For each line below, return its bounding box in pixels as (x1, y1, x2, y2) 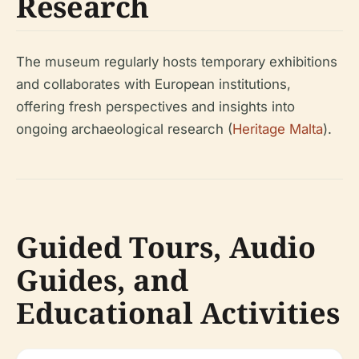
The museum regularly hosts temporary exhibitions (16, 53, 337, 70)
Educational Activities (16, 292, 340, 333)
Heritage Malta (232, 120, 323, 137)
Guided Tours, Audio (16, 227, 316, 267)
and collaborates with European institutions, (16, 75, 291, 92)
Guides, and (16, 260, 188, 300)
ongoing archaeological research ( (16, 120, 232, 137)
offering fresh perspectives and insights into (16, 98, 295, 115)
